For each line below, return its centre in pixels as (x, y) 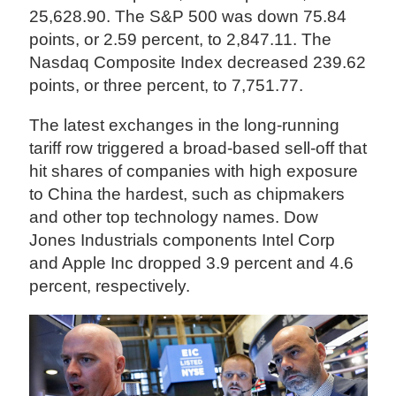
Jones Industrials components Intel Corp (183, 240)
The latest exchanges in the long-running (185, 126)
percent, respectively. (110, 286)
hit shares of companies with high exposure (194, 171)
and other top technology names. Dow (174, 217)
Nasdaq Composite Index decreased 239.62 (198, 63)
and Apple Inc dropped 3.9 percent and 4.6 (192, 263)
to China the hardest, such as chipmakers (187, 194)
